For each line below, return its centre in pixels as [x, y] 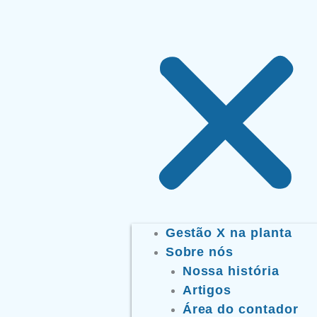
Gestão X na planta [229, 232]
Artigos [207, 290]
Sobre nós [200, 252]
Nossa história [231, 271]
